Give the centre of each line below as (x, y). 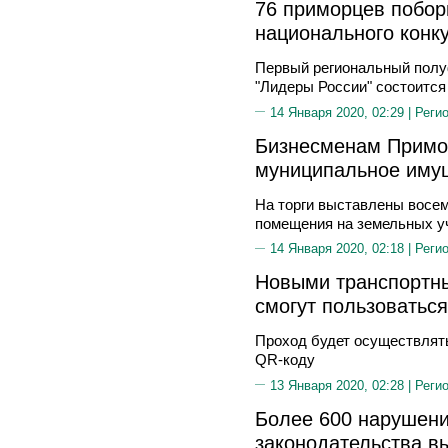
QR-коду (285, 359)
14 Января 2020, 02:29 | (342, 112)
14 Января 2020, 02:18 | (342, 248)
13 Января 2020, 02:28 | (342, 385)
